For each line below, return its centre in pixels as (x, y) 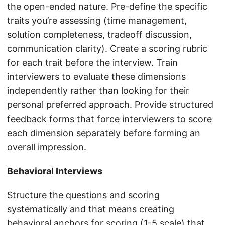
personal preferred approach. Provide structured (110, 105)
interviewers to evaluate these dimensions (96, 77)
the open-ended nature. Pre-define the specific (107, 7)
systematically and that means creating (91, 209)
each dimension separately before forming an (104, 133)
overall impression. (47, 147)
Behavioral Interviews (55, 171)
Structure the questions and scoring (83, 195)
